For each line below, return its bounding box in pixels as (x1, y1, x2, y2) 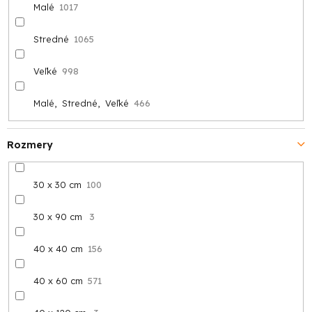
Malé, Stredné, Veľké (33, 97, 129, 109)
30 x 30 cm (33, 178, 81, 190)
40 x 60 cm (33, 274, 83, 286)
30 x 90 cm (33, 210, 82, 222)
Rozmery (7, 138, 53, 151)
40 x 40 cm (33, 242, 83, 254)
